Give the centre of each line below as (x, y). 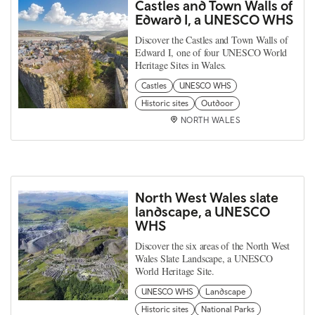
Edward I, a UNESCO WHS (214, 19)
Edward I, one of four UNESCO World (211, 52)
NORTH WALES (210, 120)
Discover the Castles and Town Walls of (212, 39)
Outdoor (217, 103)
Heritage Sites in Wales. (181, 65)
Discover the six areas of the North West (213, 245)
